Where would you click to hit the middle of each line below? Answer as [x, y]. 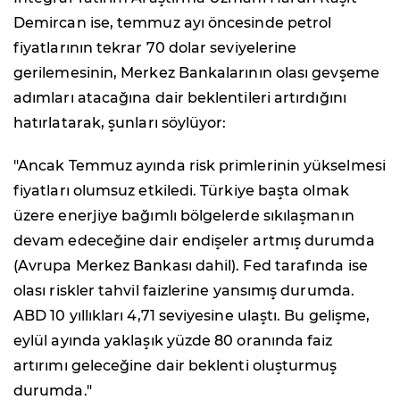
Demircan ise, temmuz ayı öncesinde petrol [173, 22]
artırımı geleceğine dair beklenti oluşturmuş [175, 365]
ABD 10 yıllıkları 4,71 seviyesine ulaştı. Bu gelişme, [192, 315]
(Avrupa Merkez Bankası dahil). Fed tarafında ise [191, 265]
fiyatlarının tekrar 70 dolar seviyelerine [155, 47]
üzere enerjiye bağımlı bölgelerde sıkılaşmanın [184, 215]
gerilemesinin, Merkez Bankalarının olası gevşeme [196, 72]
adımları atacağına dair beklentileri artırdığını [180, 97]
